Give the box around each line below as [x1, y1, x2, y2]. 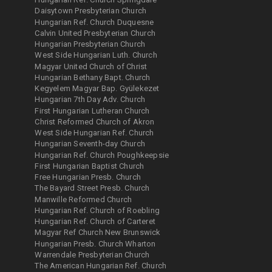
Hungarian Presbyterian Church [35, 39, 146, 49]
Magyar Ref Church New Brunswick [35, 228, 161, 237]
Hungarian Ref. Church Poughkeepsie [35, 150, 169, 160]
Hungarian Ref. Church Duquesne [35, 17, 154, 27]
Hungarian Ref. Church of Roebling [35, 205, 160, 215]
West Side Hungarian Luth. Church [35, 50, 157, 60]
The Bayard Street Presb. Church [35, 183, 150, 193]
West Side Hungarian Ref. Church [35, 128, 154, 138]
